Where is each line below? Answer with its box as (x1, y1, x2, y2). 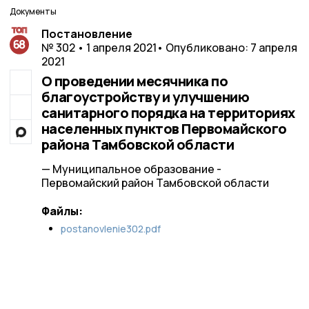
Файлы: (41, 203, 83, 219)
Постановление (41, 26, 132, 41)
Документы (10, 6, 57, 17)
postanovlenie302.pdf (60, 222, 161, 235)
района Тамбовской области (41, 135, 234, 154)
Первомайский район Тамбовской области (41, 175, 269, 190)
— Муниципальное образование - (41, 161, 221, 177)
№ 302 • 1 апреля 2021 (41, 40, 157, 55)
